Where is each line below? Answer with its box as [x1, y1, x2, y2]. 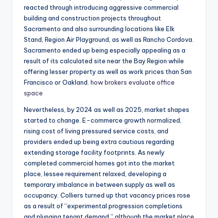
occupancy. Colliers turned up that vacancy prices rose [24, 191, 190, 200]
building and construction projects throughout [24, 14, 161, 22]
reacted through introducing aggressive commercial [24, 3, 179, 12]
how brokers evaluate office [91, 78, 175, 87]
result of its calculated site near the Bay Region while [24, 57, 184, 65]
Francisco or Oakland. [24, 78, 91, 87]
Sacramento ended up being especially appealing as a [24, 46, 185, 54]
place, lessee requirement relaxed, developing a [24, 170, 166, 178]
